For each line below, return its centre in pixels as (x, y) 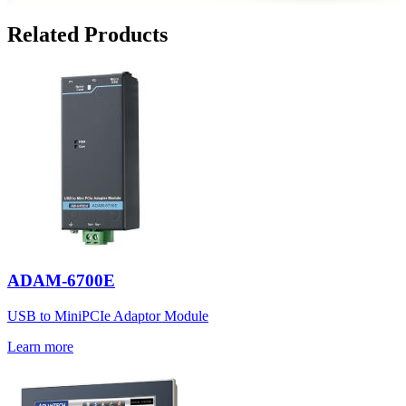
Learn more (40, 347)
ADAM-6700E (61, 281)
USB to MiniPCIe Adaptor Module (108, 316)
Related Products (87, 34)
